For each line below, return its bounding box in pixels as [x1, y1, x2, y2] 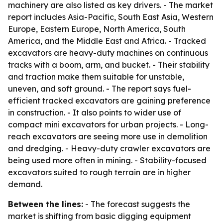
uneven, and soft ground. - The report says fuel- [8, 84, 191, 94]
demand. [8, 179, 42, 189]
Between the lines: [8, 199, 83, 209]
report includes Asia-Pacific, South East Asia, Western [8, 12, 214, 22]
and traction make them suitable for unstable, [8, 72, 184, 82]
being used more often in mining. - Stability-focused [8, 155, 207, 165]
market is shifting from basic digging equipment [8, 211, 191, 221]
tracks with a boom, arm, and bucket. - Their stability [8, 60, 210, 70]
